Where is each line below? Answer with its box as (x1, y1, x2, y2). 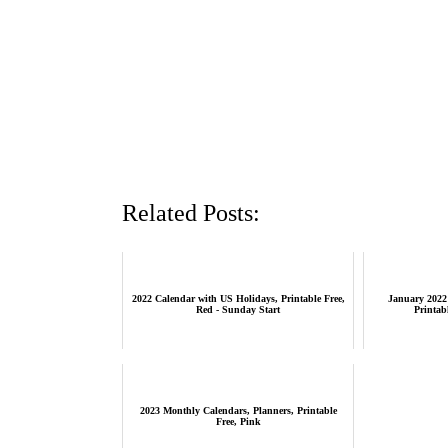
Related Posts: (122, 200, 260, 227)
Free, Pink (215, 416, 261, 428)
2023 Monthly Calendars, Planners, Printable (139, 405, 337, 417)
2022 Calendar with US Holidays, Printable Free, (131, 293, 345, 305)
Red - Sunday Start (196, 304, 281, 316)
